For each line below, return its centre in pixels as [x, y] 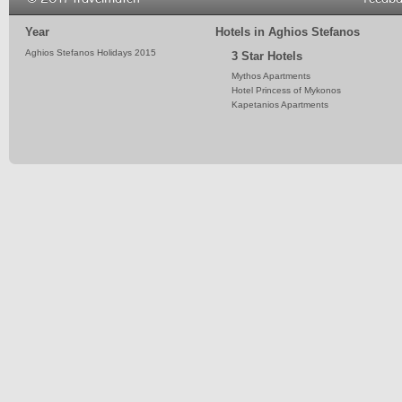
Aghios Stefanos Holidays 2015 [91, 52]
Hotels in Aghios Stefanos [288, 32]
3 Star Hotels [267, 56]
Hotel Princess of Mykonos [286, 91]
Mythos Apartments [271, 76]
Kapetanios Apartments [280, 105]
